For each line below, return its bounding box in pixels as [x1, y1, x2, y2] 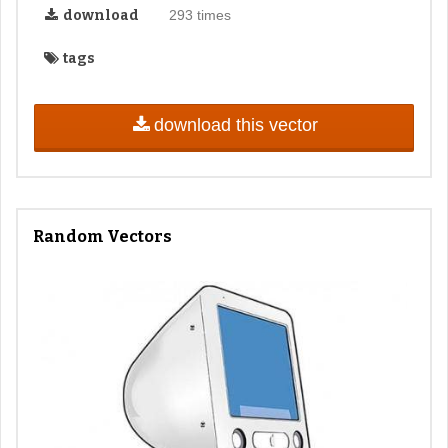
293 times [168, 6, 231, 23]
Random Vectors [33, 226, 172, 246]
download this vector [153, 115, 318, 136]
